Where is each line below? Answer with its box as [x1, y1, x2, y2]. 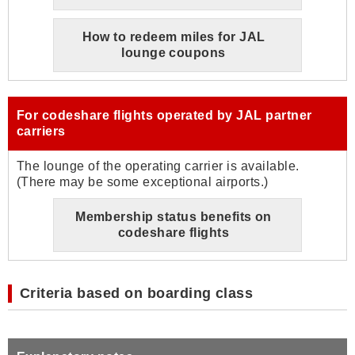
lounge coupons [121, 45, 226, 59]
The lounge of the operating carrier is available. [17, 158, 300, 173]
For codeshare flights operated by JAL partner [17, 108, 312, 122]
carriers [17, 124, 66, 138]
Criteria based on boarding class [20, 284, 254, 301]
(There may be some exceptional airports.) [17, 174, 269, 189]
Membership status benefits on [75, 209, 272, 223]
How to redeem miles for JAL [82, 29, 265, 44]
